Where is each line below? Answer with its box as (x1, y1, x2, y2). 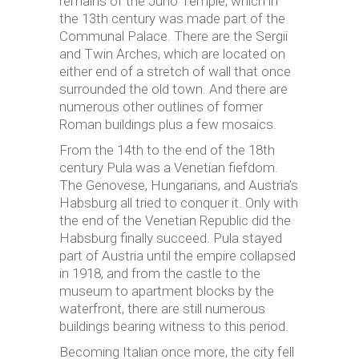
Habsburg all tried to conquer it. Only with (59, 195, 298, 211)
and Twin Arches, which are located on (59, 46, 285, 62)
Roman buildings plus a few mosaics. (59, 116, 276, 132)
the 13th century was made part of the (59, 10, 285, 26)
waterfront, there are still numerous (59, 301, 265, 317)
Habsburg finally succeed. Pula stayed (59, 230, 282, 246)
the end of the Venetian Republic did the (59, 212, 291, 228)
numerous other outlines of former (59, 99, 263, 115)
